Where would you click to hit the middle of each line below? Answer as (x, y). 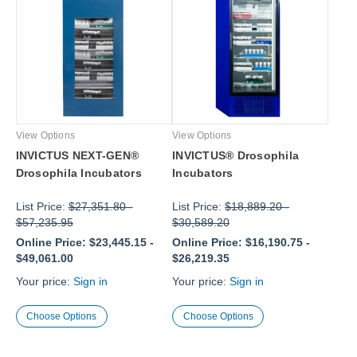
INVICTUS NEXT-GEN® (77, 156)
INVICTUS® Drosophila (235, 156)
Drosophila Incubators (78, 173)
